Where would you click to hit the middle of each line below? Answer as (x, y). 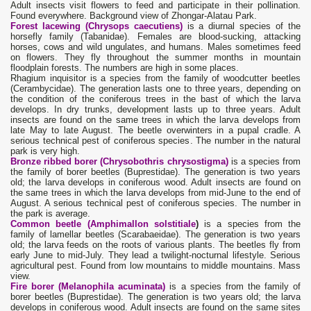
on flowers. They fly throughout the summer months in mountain (155, 58)
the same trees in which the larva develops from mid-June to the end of (155, 193)
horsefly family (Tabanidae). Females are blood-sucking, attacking (155, 37)
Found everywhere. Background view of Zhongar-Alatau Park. (134, 16)
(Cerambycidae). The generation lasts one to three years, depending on (155, 89)
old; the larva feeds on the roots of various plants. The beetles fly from (155, 245)
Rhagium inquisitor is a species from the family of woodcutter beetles (155, 78)
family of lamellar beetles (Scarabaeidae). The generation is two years (155, 235)
